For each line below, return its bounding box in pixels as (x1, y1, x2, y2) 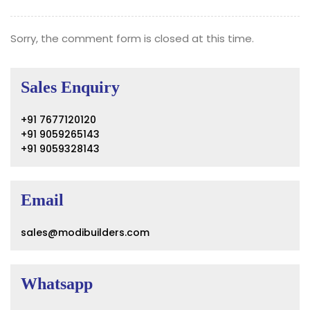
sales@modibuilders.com (21, 226, 149, 239)
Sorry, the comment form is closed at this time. (10, 31, 254, 46)
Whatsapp (21, 275, 93, 293)
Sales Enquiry (21, 78, 120, 96)
